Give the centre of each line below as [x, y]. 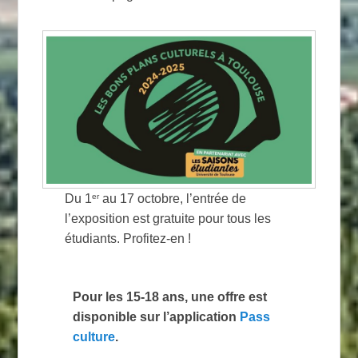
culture [94, 336]
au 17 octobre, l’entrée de [172, 198]
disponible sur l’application [157, 316]
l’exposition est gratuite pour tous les [167, 218]
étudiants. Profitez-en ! [127, 238]
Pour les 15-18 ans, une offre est [170, 296]
